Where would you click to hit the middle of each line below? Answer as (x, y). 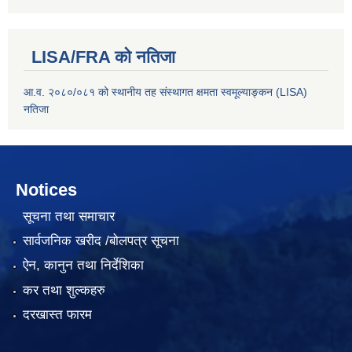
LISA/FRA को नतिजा (103, 57)
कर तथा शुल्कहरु (64, 290)
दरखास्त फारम (57, 315)
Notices (46, 190)
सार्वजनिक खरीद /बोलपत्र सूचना (101, 241)
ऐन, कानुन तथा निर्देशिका (83, 266)
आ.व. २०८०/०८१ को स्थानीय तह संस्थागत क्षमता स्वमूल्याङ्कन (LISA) (165, 92)
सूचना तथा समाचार (68, 216)
